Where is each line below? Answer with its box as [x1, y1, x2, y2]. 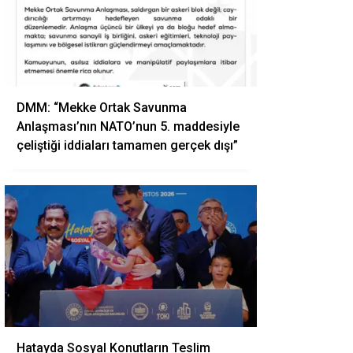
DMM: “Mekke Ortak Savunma [17, 100, 187, 115]
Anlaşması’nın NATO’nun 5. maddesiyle [17, 119, 240, 134]
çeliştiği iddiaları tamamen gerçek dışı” [17, 138, 238, 153]
